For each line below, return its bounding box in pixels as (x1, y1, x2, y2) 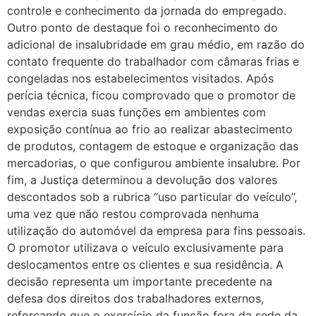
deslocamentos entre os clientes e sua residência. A (7, 257, 284, 272)
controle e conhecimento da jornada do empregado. (7, 3, 286, 18)
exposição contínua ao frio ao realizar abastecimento (7, 121, 293, 136)
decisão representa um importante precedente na (7, 274, 272, 288)
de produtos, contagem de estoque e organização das (7, 138, 298, 153)
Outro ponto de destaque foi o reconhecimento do (7, 20, 278, 35)
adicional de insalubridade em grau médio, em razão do (7, 37, 305, 51)
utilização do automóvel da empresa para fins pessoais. (7, 223, 305, 238)
